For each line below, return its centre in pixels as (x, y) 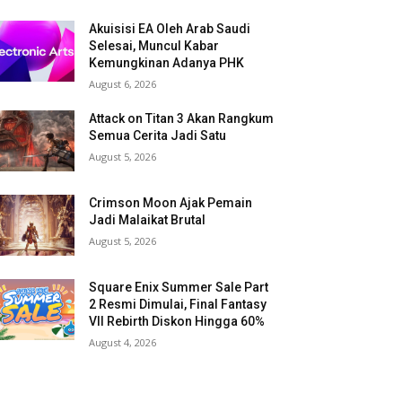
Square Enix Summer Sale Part (179, 288)
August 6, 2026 (123, 84)
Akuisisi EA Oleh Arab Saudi (170, 29)
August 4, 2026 (123, 343)
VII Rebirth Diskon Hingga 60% (177, 322)
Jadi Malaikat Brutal (148, 220)
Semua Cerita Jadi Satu (158, 135)
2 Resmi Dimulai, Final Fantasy (178, 305)
